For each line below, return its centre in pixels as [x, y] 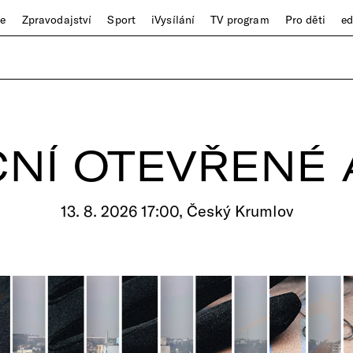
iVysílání [173, 20]
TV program [240, 20]
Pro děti [305, 20]
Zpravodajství [57, 20]
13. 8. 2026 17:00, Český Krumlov [176, 211]
